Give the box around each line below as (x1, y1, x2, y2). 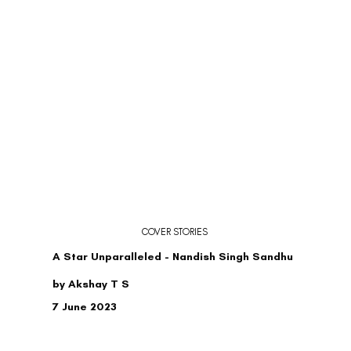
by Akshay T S (52, 277, 130, 291)
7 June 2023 (52, 299, 118, 313)
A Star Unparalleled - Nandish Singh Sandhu (52, 249, 294, 263)
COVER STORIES (142, 226, 208, 237)
